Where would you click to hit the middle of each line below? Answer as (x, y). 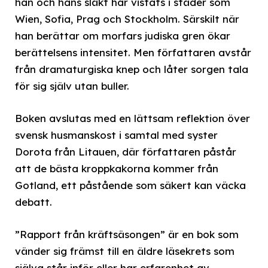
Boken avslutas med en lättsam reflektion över (133, 118)
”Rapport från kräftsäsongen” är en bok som (127, 234)
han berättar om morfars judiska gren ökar (123, 35)
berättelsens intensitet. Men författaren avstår (133, 52)
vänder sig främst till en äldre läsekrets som (125, 251)
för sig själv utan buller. (72, 86)
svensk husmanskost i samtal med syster (116, 135)
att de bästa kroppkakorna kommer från (117, 169)
